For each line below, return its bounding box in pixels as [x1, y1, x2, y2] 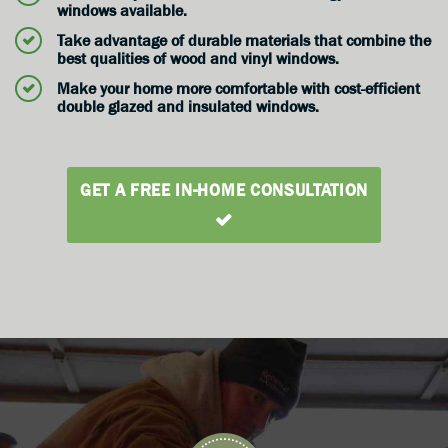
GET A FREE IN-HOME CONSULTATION [79, 180, 369, 201]
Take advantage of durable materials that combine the [57, 31, 431, 50]
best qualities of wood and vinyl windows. [57, 49, 339, 68]
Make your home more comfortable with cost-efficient [57, 79, 420, 98]
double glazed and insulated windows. [57, 97, 319, 116]
